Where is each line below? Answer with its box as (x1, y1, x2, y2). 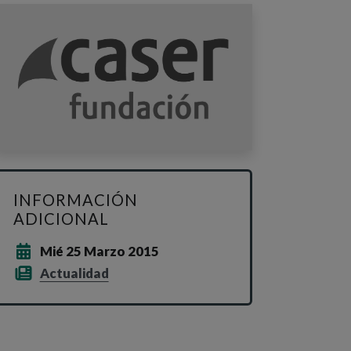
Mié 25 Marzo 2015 (39, 242, 159, 259)
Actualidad (39, 264, 109, 281)
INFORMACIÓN (13, 190, 138, 209)
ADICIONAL (13, 208, 109, 228)
